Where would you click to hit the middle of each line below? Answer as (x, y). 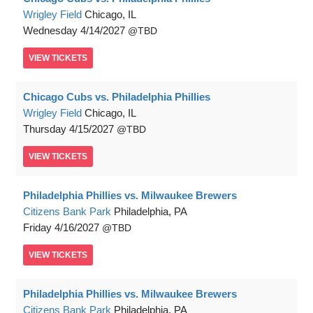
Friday (37, 228)
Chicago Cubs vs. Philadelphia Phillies (117, 97)
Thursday (45, 129)
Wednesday (50, 31)
